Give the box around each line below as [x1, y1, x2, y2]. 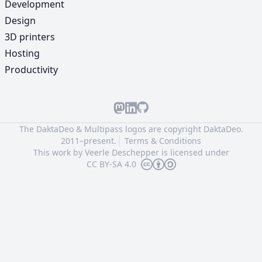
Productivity [5, 63, 58, 76]
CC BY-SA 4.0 [86, 158, 136, 170]
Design [5, 14, 36, 27]
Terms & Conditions [125, 135, 201, 146]
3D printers [5, 30, 55, 43]
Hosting [5, 47, 40, 60]
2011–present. [61, 135, 119, 146]
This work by [33, 147, 85, 158]
